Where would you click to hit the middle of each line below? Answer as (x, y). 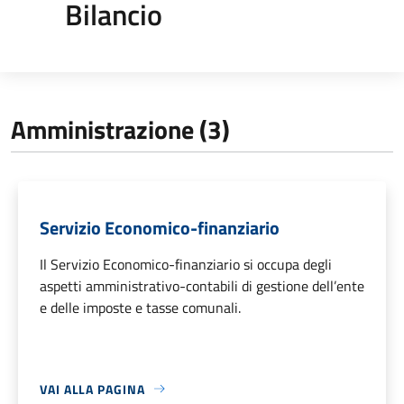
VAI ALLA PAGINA (92, 389)
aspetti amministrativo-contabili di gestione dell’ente (202, 285)
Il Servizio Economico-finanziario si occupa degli (186, 264)
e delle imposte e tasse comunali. (140, 307)
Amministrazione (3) (120, 129)
